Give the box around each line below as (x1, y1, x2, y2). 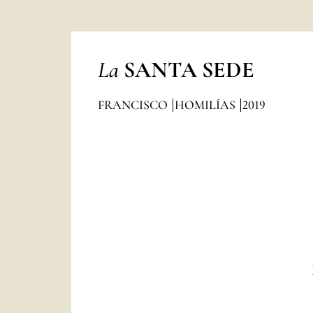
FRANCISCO (97, 97, 170, 112)
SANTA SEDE (123, 56, 254, 83)
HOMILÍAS (174, 97, 238, 112)
